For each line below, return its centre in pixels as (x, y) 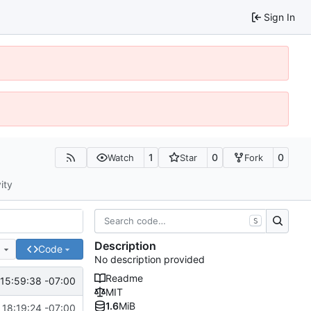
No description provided (150, 260)
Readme (124, 278)
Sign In (279, 17)
